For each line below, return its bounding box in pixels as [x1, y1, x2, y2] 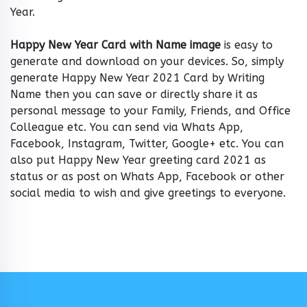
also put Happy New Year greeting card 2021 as [10, 153, 266, 167]
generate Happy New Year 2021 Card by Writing [10, 71, 265, 85]
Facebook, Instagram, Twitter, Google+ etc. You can [10, 137, 284, 151]
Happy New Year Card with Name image [10, 38, 221, 52]
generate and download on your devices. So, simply [10, 55, 284, 69]
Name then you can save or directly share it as [10, 88, 258, 101]
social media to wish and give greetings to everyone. [10, 186, 286, 200]
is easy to [221, 38, 273, 52]
